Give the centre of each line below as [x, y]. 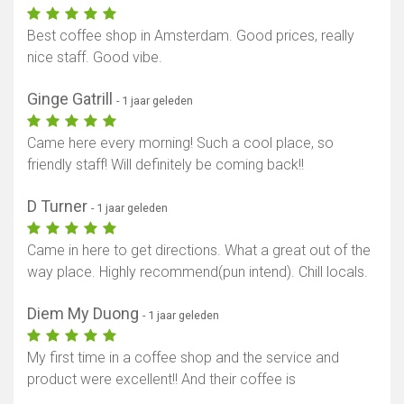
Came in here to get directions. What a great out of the [199, 251]
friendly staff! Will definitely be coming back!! [165, 165]
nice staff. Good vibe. [95, 58]
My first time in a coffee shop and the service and [183, 358]
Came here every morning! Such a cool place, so [180, 143]
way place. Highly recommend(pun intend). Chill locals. [197, 272]
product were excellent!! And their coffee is [161, 380]
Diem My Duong [85, 314]
